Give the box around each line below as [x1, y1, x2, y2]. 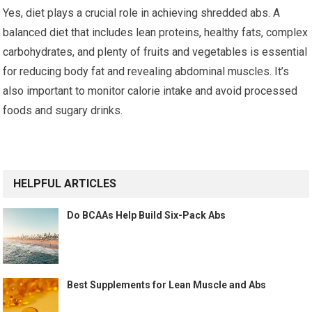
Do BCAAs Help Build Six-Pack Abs [67, 209, 226, 221]
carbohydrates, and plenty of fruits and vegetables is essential [3, 45, 308, 58]
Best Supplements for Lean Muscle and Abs [67, 279, 267, 290]
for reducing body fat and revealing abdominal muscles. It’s [3, 64, 290, 78]
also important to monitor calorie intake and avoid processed [3, 84, 298, 97]
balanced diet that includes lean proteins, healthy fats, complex [3, 25, 309, 39]
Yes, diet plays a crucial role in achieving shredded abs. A [3, 6, 281, 19]
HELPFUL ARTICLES [13, 176, 117, 190]
